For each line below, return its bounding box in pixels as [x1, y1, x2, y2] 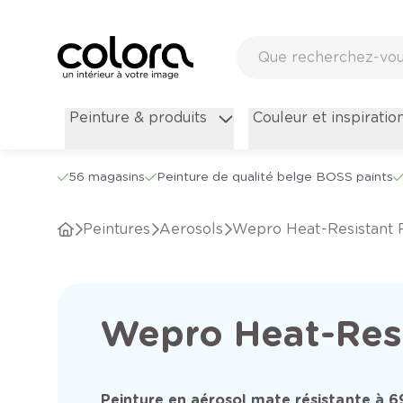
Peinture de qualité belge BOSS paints [156, 169, 393, 184]
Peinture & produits [68, 109, 207, 127]
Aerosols [171, 220, 224, 238]
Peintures [93, 220, 151, 238]
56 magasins [68, 169, 146, 184]
